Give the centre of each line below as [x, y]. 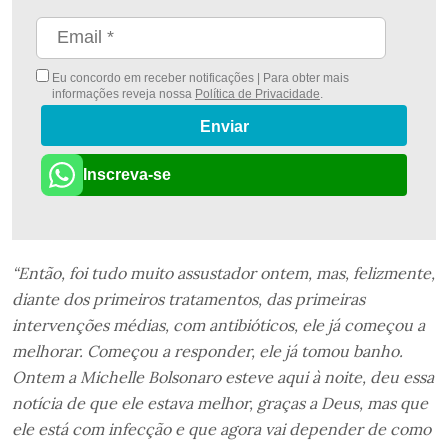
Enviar [224, 126]
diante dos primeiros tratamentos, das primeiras [188, 298]
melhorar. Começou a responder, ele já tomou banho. [207, 350]
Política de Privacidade [257, 93]
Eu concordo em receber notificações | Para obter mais [199, 77]
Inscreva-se [127, 174]
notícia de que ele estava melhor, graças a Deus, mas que [220, 402]
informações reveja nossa [123, 93]
